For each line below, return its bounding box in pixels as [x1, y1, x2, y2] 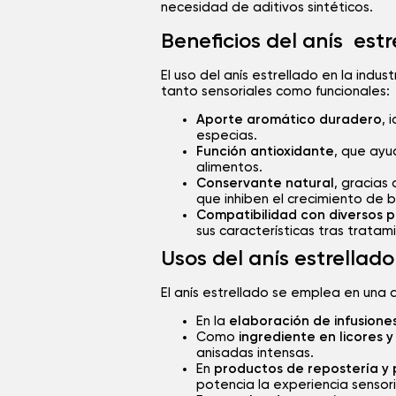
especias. [196, 128, 257, 142]
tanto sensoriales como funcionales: [161, 84, 390, 98]
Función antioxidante [196, 144, 334, 158]
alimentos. [196, 160, 263, 174]
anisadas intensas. [196, 346, 314, 361]
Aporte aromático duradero [196, 112, 382, 126]
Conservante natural [196, 176, 334, 190]
